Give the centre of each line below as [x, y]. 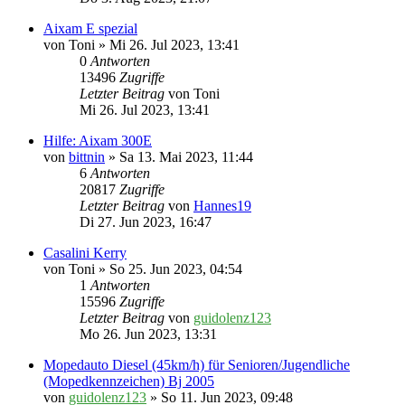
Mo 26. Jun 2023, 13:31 [148, 334]
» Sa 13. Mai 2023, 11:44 [179, 157]
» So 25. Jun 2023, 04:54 [169, 269]
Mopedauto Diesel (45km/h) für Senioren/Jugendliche [197, 365]
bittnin [87, 157]
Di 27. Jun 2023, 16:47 [146, 222]
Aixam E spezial [90, 29]
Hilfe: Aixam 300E [98, 141]
